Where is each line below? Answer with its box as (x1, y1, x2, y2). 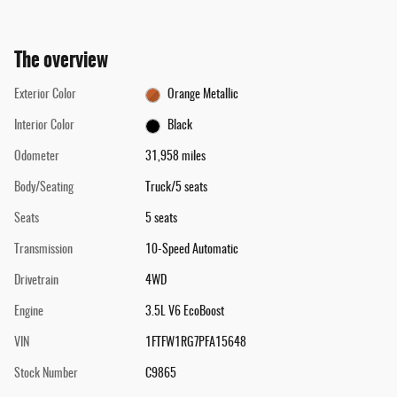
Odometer (14, 151, 59, 164)
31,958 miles (144, 151, 206, 164)
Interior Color (14, 120, 74, 133)
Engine (14, 306, 43, 319)
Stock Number (14, 368, 78, 381)
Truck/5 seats (144, 182, 207, 195)
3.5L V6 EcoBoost (144, 306, 224, 319)
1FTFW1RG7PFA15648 (144, 337, 246, 350)
